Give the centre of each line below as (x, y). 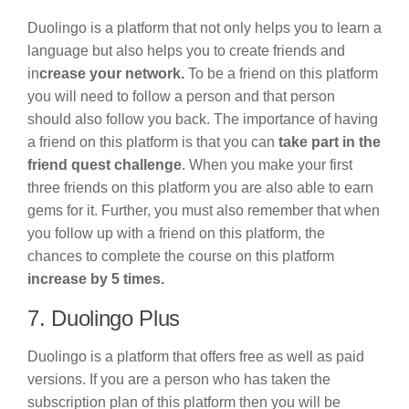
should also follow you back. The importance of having (203, 119)
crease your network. (112, 73)
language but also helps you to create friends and (186, 50)
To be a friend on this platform (281, 73)
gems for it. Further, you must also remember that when (204, 210)
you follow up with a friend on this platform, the (176, 233)
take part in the (330, 142)
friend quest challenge (105, 164)
